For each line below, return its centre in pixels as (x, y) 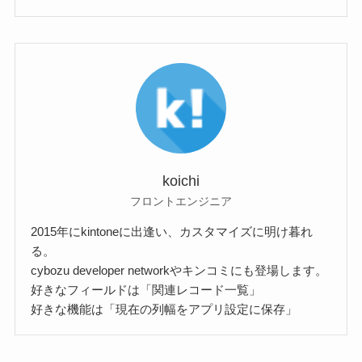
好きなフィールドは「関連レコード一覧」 (146, 289)
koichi (181, 181)
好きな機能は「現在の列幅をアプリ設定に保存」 (164, 309)
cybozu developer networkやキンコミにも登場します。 (179, 270)
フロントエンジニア (181, 201)
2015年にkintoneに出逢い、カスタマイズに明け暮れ (172, 231)
